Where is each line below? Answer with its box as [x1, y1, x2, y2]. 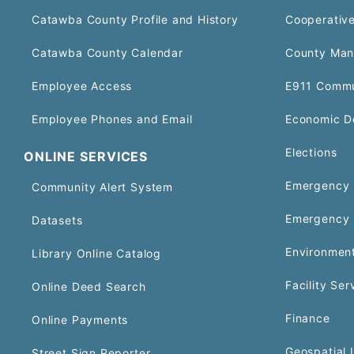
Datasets [32, 213, 83, 227]
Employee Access [32, 79, 133, 92]
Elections [285, 145, 337, 159]
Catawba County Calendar [32, 46, 183, 59]
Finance [285, 311, 330, 325]
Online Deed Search [32, 280, 146, 293]
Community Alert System [32, 180, 173, 194]
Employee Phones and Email [32, 112, 193, 126]
